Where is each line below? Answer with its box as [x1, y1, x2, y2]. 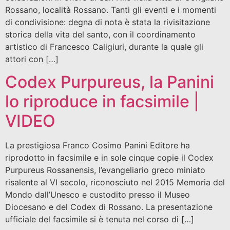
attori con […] [5, 53, 59, 64]
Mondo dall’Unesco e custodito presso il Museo [5, 189, 190, 200]
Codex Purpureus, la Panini [5, 71, 214, 92]
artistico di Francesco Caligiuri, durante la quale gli [5, 41, 203, 52]
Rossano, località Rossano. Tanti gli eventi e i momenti [5, 4, 216, 15]
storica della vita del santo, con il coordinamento [5, 29, 196, 40]
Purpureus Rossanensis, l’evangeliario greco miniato [5, 164, 205, 175]
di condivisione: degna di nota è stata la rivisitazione [5, 16, 210, 27]
